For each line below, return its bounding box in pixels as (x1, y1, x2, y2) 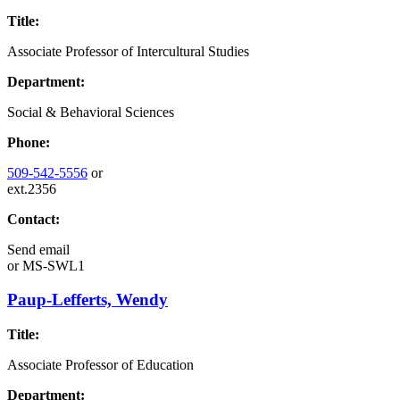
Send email (7, 241, 70, 257)
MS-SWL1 (19, 257, 85, 273)
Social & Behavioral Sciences (7, 104, 174, 120)
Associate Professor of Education (7, 357, 194, 373)
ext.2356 (7, 180, 56, 196)
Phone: (7, 134, 50, 150)
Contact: (7, 211, 60, 227)
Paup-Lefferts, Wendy (7, 290, 168, 310)
